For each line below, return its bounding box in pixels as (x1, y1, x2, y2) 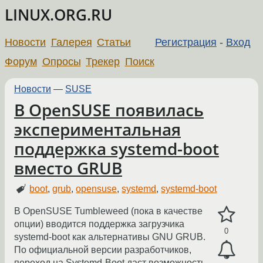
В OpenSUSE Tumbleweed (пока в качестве (14, 206, 203, 217)
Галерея (50, 36, 92, 48)
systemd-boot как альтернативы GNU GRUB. (14, 232, 205, 242)
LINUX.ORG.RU (5, 5, 112, 25)
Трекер (86, 55, 120, 68)
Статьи (97, 36, 131, 48)
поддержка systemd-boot (14, 137, 219, 160)
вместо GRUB (14, 157, 122, 179)
